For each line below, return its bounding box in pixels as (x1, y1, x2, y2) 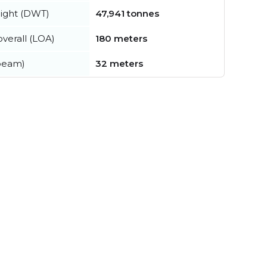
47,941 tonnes (95, 7, 159, 19)
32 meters (95, 57, 143, 69)
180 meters (95, 32, 147, 44)
